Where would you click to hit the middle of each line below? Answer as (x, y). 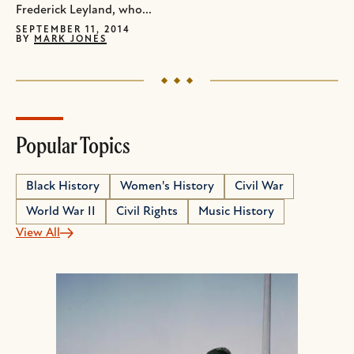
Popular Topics (73, 145)
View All (38, 233)
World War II (61, 212)
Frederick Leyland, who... (84, 10)
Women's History (167, 186)
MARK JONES (70, 40)
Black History (63, 186)
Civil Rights (147, 212)
